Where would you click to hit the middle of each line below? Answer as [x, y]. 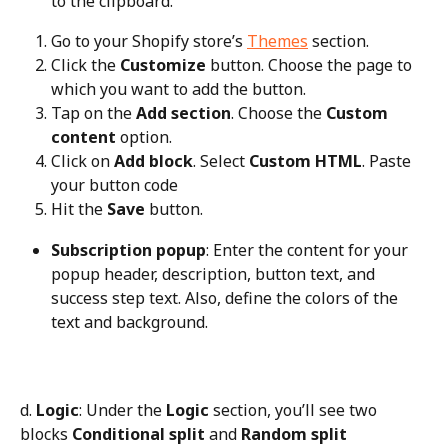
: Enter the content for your [309, 249]
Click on [82, 161]
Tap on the [93, 113]
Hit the [79, 209]
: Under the [122, 410]
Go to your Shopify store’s [149, 40]
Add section [183, 113]
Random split [294, 434]
